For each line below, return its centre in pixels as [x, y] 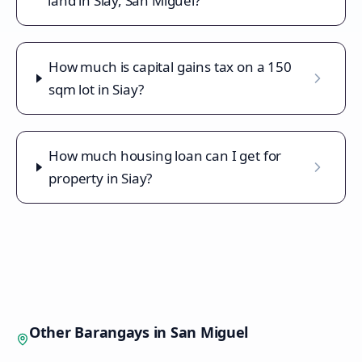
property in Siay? [101, 178]
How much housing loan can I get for [165, 156]
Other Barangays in [100, 332]
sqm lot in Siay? [96, 89]
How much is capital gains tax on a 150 [170, 67]
